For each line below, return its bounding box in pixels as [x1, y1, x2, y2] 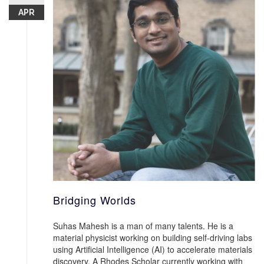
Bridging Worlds [53, 192, 136, 207]
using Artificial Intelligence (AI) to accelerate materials [53, 243, 252, 255]
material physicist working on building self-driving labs [53, 232, 252, 243]
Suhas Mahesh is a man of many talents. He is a [53, 220, 233, 232]
